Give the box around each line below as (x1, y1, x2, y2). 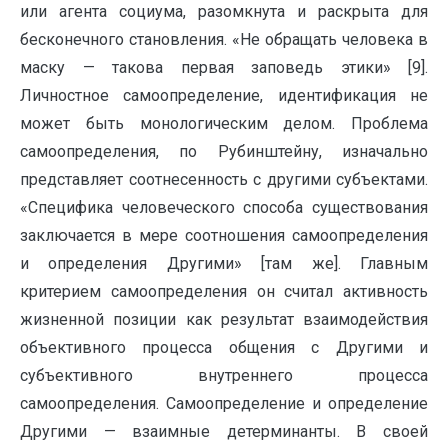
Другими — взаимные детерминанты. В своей (20, 422, 428, 442)
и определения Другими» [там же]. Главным (20, 254, 428, 274)
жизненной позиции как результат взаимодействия (20, 310, 428, 330)
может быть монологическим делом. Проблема (20, 114, 428, 134)
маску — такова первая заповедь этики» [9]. (20, 58, 428, 78)
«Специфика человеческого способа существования (20, 198, 428, 218)
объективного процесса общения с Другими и (20, 338, 428, 358)
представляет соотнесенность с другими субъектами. (20, 170, 428, 190)
